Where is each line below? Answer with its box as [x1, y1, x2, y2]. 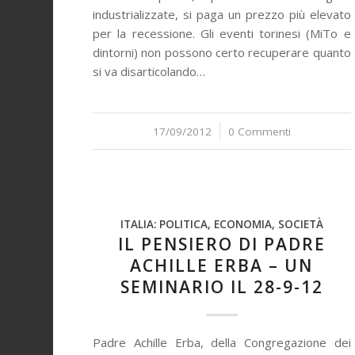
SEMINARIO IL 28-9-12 [120, 276, 323, 298]
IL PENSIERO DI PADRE [117, 233, 326, 255]
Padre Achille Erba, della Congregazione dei [93, 334, 351, 350]
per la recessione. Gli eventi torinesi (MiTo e [93, 25, 351, 41]
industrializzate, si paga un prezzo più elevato [93, 6, 351, 22]
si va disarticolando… [93, 63, 206, 79]
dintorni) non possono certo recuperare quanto [93, 44, 351, 60]
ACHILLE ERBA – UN [130, 254, 314, 277]
